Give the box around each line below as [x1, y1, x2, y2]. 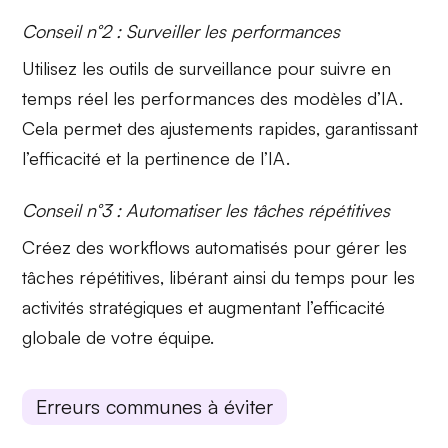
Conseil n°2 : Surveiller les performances [22, 20, 341, 43]
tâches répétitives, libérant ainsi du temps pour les [22, 266, 416, 289]
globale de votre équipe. [22, 326, 215, 349]
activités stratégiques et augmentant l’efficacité [22, 296, 386, 319]
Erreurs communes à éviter [36, 393, 274, 419]
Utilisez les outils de [22, 57, 180, 80]
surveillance [179, 57, 273, 80]
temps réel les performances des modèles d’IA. [22, 87, 404, 110]
